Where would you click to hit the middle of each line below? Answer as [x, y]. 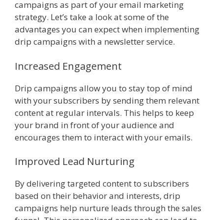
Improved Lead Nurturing [75, 162]
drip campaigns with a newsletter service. [95, 42]
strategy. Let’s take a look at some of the [92, 17]
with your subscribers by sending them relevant [107, 100]
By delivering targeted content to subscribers [102, 184]
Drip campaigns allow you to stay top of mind [104, 88]
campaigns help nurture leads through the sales [108, 208]
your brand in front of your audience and [95, 125]
